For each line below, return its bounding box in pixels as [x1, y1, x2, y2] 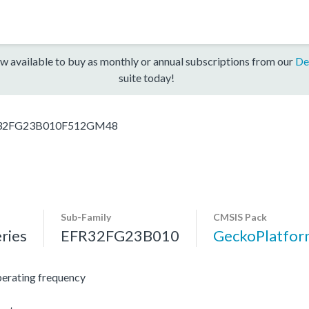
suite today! [118, 70, 175, 84]
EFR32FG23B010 [61, 226, 179, 245]
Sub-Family [61, 210, 111, 223]
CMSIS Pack [213, 210, 267, 223]
